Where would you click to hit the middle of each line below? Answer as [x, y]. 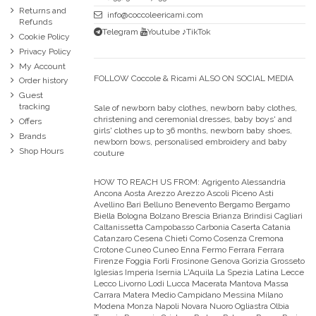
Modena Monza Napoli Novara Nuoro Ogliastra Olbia [192, 306]
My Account [42, 66]
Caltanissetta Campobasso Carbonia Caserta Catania [192, 227]
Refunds [36, 22]
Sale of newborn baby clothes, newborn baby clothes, [195, 108]
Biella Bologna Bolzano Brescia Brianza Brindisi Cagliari [198, 216]
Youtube [164, 32]
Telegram [120, 32]
